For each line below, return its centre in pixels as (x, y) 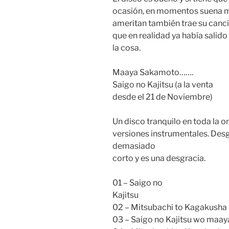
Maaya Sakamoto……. (153, 73)
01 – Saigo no (138, 183)
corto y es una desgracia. (159, 158)
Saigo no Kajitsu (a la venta (163, 85)
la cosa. (127, 48)
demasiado (134, 146)
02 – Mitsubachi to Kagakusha (170, 208)
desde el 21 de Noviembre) (163, 97)
